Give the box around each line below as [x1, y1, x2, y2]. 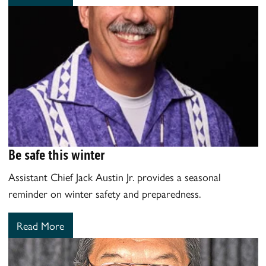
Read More [17, 218, 64, 233]
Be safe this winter [8, 147, 104, 164]
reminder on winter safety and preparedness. [8, 186, 201, 201]
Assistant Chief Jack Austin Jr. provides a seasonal [8, 169, 221, 185]
